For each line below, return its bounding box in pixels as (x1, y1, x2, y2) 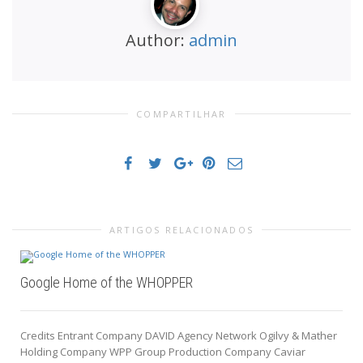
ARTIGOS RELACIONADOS (109, 223, 254, 236)
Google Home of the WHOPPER (20, 274, 193, 292)
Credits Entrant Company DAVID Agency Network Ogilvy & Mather (20, 328, 337, 344)
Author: (126, 28, 189, 51)
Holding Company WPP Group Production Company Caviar (20, 344, 305, 360)
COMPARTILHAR (136, 107, 227, 120)
